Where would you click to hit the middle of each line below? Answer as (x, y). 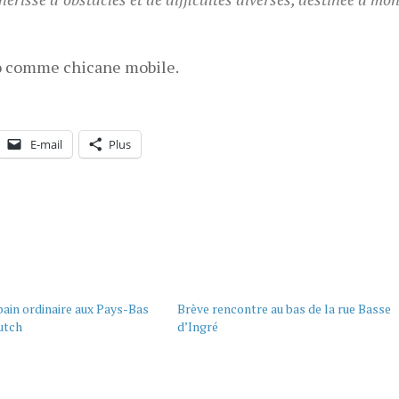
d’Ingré (197, 326)
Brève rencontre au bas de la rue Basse (284, 308)
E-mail (46, 144)
